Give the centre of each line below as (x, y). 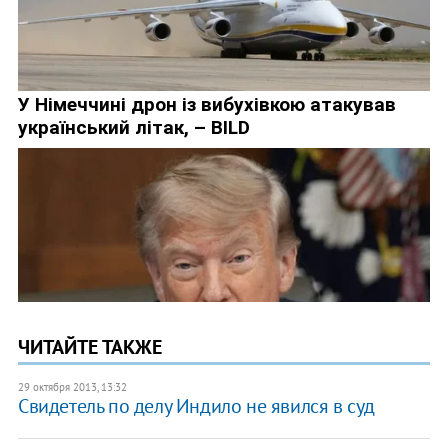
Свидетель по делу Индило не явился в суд (196, 406)
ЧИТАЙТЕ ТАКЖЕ (89, 347)
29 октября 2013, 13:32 (72, 387)
